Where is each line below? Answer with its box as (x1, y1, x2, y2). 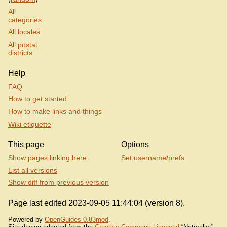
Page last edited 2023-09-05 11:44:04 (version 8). (8, 199, 185, 208)
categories (8, 15, 42, 24)
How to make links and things (8, 107, 102, 116)
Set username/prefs (121, 154, 184, 162)
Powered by (8, 215, 45, 223)
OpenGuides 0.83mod (45, 215, 108, 223)
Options (121, 140, 149, 149)
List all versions (8, 166, 57, 174)
